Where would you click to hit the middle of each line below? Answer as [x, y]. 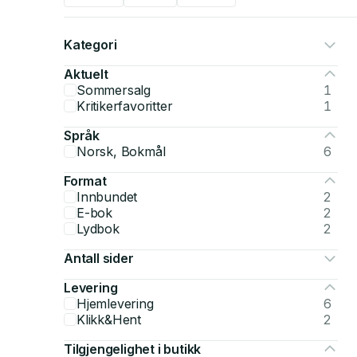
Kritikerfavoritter [125, 106]
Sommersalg [114, 90]
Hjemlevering [115, 304]
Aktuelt [86, 74]
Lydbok [98, 229]
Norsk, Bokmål [121, 151]
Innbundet [107, 197]
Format [85, 181]
